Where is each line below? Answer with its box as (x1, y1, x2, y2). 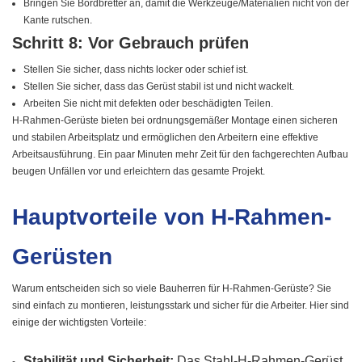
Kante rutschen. (23, 15, 93, 27)
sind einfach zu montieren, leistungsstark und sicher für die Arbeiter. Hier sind (12, 300, 349, 312)
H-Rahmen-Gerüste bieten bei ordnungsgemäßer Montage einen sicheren (12, 115, 338, 127)
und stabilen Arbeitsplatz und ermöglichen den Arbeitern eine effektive (12, 132, 318, 144)
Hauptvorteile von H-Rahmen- (12, 204, 331, 230)
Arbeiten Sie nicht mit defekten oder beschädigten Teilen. (23, 98, 274, 110)
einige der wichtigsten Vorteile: (12, 317, 146, 329)
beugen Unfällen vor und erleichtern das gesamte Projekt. (12, 166, 265, 178)
